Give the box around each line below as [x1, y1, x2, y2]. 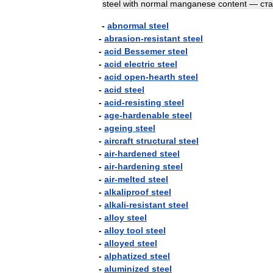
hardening [118, 161, 160, 171]
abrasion [104, 34, 141, 43]
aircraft [104, 136, 133, 146]
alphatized [104, 251, 147, 261]
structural [136, 136, 176, 146]
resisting [125, 97, 161, 107]
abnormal [107, 21, 146, 30]
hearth [149, 72, 175, 82]
